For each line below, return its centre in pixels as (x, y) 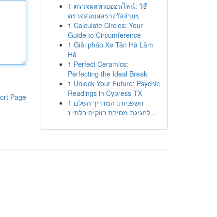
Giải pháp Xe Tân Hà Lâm (113, 45)
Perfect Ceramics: (101, 64)
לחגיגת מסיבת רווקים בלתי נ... (153, 112)
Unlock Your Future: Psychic (116, 83)
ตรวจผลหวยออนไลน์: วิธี (110, 6)
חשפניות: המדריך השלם (108, 103)
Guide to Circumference (104, 35)
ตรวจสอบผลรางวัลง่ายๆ (103, 15)
